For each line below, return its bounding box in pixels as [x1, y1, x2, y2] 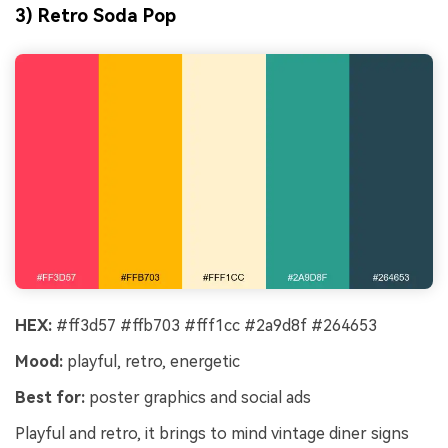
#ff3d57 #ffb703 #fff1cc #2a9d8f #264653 [52, 316, 377, 336]
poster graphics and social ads [85, 387, 311, 407]
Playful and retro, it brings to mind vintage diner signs [15, 423, 409, 443]
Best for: [15, 387, 85, 407]
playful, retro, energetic [63, 352, 240, 372]
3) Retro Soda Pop [15, 5, 176, 27]
